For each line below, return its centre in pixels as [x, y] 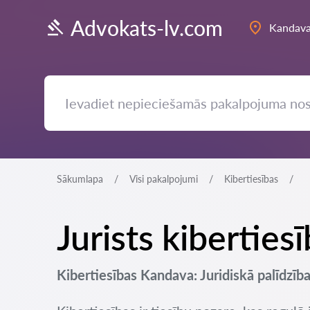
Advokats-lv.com [147, 27]
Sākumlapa [80, 179]
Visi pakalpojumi [164, 179]
